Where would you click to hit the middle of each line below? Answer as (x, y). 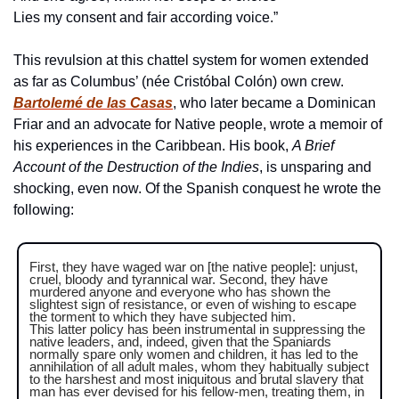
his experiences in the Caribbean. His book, (153, 145)
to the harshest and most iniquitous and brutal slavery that (196, 379)
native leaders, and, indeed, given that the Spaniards (180, 341)
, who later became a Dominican (274, 102)
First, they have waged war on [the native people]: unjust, (194, 266)
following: (44, 209)
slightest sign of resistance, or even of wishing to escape (193, 304)
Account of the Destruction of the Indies (136, 167)
